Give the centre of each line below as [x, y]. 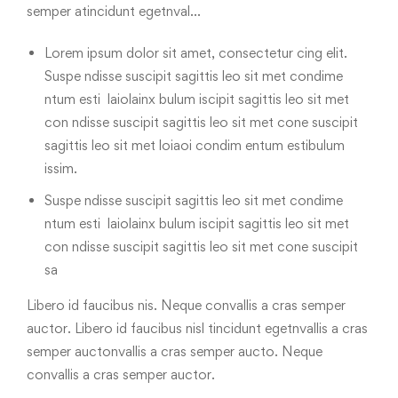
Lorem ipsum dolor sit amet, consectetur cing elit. [196, 53]
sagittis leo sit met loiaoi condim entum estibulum [195, 145]
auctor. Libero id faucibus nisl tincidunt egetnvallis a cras [197, 328]
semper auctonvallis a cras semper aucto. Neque [175, 351]
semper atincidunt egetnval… [114, 11]
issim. [61, 168]
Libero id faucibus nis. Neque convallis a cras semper [186, 305]
